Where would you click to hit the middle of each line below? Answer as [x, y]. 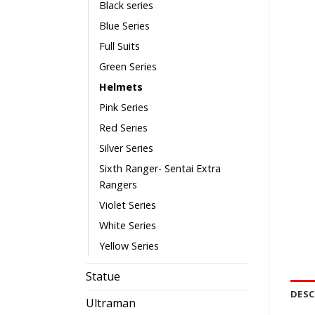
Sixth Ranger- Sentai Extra [160, 168]
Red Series [123, 127]
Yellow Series [129, 245]
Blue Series [124, 25]
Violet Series [128, 205]
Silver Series [126, 148]
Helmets [121, 86]
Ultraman [111, 303]
